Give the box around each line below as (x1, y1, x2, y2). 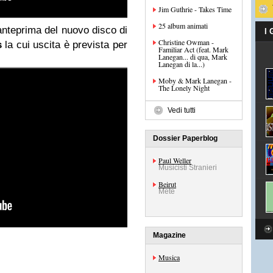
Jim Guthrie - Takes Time (158, 4, 232, 14)
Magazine (153, 231, 186, 239)
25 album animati (158, 21, 208, 30)
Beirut (158, 179, 176, 189)
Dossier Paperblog (153, 134, 218, 143)
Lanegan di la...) (158, 59, 205, 69)
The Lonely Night (158, 83, 210, 93)
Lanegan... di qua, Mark (158, 52, 227, 62)
